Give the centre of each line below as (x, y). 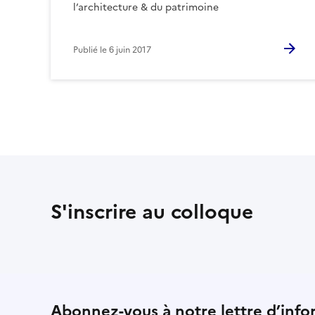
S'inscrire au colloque (152, 212)
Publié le (91, 50)
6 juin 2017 (130, 50)
